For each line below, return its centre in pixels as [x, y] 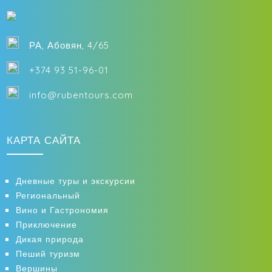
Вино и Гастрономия [63, 210]
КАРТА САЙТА [44, 140]
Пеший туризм [48, 254]
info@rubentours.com [80, 95]
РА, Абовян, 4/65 [68, 46]
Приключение [47, 225]
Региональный [48, 196]
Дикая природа [50, 240]
